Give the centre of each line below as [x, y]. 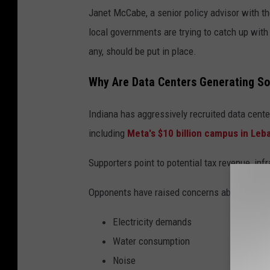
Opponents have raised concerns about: [167, 192]
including [108, 133]
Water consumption [151, 241]
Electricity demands [152, 221]
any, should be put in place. [143, 51]
